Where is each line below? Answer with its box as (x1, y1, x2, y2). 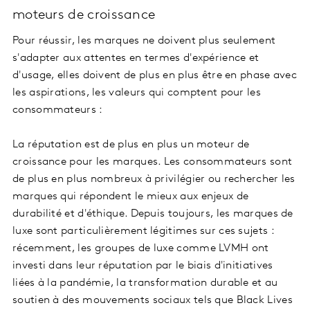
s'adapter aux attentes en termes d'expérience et (12, 52, 259, 64)
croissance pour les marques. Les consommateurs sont (12, 156, 293, 167)
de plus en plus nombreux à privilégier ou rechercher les (12, 173, 295, 185)
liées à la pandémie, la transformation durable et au (12, 277, 278, 289)
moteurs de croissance (12, 8, 156, 22)
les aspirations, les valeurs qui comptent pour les (12, 86, 261, 98)
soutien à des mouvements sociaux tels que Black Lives (12, 294, 293, 306)
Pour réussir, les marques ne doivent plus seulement (12, 35, 276, 46)
